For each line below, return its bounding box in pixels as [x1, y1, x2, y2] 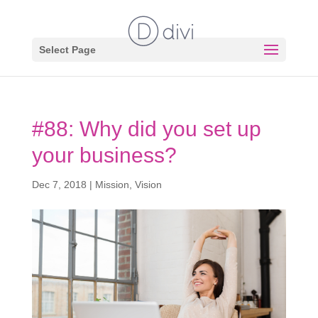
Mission [94, 179, 129, 190]
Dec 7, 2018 [31, 179, 87, 190]
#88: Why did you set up [31, 117, 261, 141]
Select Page [38, 44, 96, 55]
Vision [134, 179, 162, 190]
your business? [31, 143, 177, 167]
